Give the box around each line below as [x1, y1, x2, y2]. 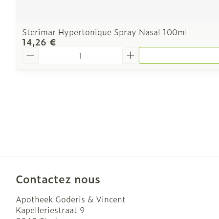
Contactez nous [16, 171, 100, 187]
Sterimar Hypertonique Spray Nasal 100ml [22, 26, 187, 38]
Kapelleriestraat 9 [16, 204, 85, 216]
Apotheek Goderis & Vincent [16, 193, 126, 205]
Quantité [22, 45, 56, 57]
